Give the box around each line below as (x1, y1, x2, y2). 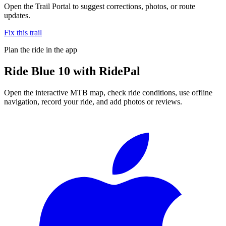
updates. (4, 11, 30, 20)
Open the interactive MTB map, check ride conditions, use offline (4, 88, 212, 97)
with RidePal (70, 64, 140, 78)
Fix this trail (4, 28, 42, 37)
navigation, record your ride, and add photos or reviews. (4, 97, 182, 106)
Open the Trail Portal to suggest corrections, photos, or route (4, 2, 195, 11)
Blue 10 (31, 64, 70, 78)
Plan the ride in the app (4, 45, 77, 54)
